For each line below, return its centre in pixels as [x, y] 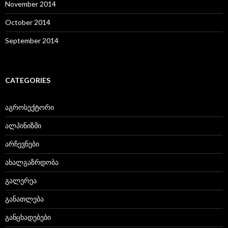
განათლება [24, 199]
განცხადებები [28, 217]
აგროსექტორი [30, 107]
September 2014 [32, 41]
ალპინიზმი [23, 126]
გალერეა [21, 181]
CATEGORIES [28, 80]
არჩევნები [22, 144]
